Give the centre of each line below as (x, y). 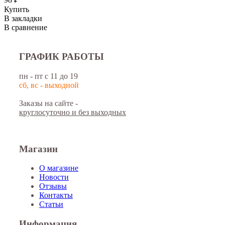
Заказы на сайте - (48, 103)
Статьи (51, 204)
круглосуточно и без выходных (73, 113)
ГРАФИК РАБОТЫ (62, 57)
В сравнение (26, 27)
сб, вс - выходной (49, 85)
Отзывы (53, 186)
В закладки (23, 18)
